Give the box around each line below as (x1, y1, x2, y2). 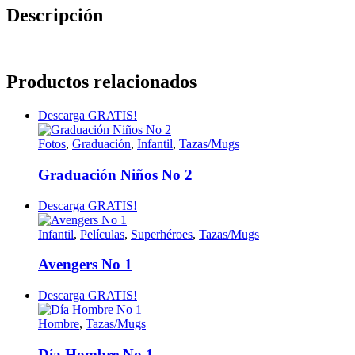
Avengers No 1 (38, 256, 132, 273)
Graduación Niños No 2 (38, 166, 193, 183)
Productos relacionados (6, 71, 197, 93)
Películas (80, 227, 124, 241)
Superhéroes (131, 227, 193, 241)
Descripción (6, 4, 103, 25)
